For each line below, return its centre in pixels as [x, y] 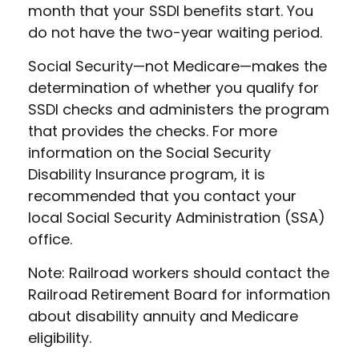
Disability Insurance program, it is [147, 174]
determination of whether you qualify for [173, 88]
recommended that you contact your [162, 196]
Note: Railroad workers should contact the [179, 273]
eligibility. [60, 338]
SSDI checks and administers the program [179, 109]
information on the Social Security [149, 153]
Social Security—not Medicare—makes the [177, 66]
